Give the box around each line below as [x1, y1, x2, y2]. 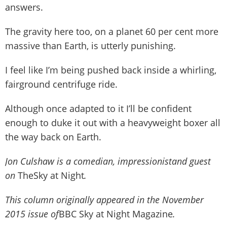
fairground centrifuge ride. [5, 78, 118, 90]
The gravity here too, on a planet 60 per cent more [5, 25, 218, 37]
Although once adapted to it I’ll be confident [5, 102, 192, 115]
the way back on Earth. [5, 130, 101, 143]
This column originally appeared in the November [5, 193, 204, 206]
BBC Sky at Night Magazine [59, 207, 173, 220]
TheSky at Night [18, 169, 84, 181]
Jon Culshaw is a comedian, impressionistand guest [5, 155, 211, 167]
